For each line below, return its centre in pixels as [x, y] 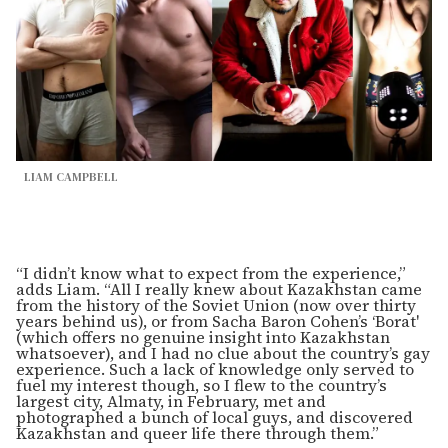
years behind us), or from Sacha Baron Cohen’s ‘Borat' [217, 320]
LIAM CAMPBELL [71, 176]
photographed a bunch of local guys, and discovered [214, 416]
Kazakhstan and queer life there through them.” [197, 432]
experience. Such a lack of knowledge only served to [215, 368]
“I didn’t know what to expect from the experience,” [211, 272]
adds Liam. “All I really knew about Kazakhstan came [219, 288]
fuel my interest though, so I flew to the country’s [201, 384]
